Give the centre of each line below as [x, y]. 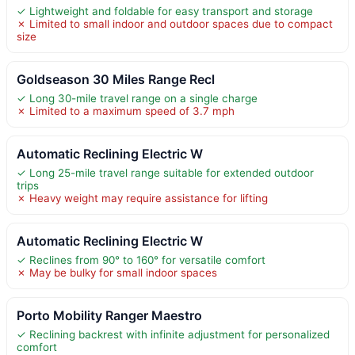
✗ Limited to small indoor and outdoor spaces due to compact [175, 23]
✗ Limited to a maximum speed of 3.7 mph [126, 111]
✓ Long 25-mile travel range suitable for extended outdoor [165, 172]
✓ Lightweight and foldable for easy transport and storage [165, 11]
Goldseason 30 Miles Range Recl [116, 79]
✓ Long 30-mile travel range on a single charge [137, 98]
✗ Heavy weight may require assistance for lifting [142, 198]
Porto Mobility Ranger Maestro [109, 315]
